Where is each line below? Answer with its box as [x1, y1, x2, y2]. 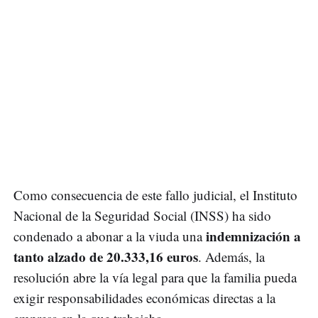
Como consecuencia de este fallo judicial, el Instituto [13, 186, 297, 204]
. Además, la [198, 248, 265, 266]
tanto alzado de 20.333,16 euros [13, 247, 198, 267]
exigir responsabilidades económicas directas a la [13, 289, 275, 307]
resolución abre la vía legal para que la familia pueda [13, 268, 297, 287]
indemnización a [206, 226, 301, 246]
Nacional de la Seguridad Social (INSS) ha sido [13, 207, 271, 225]
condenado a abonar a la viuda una [13, 227, 206, 246]
